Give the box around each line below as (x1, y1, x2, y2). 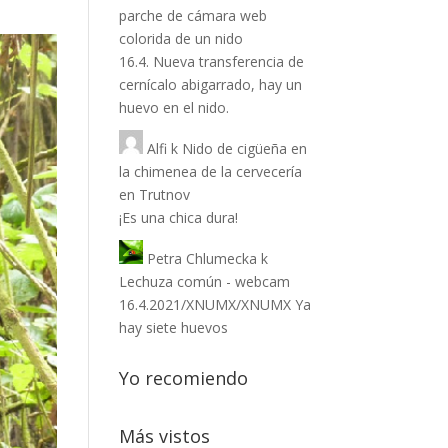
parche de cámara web (119, 6, 268, 25)
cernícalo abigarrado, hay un (119, 75, 303, 94)
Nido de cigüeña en (182, 139, 308, 158)
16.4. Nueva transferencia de (119, 52, 305, 71)
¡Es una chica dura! (119, 208, 239, 227)
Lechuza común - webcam (119, 272, 291, 291)
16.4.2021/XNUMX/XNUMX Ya (119, 295, 312, 314)
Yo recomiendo (119, 366, 249, 390)
